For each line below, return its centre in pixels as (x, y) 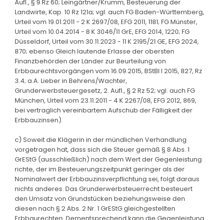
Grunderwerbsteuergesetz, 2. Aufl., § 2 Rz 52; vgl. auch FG (105, 90)
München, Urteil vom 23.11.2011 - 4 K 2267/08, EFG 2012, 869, (106, 100)
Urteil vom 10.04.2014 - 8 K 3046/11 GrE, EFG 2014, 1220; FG (102, 31)
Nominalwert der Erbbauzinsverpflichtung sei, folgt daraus (107, 179)
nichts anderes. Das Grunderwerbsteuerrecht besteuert (104, 189)
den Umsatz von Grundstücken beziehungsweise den (100, 198)
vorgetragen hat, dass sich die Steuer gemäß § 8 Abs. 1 (102, 149)
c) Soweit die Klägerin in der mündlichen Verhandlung (101, 139)
